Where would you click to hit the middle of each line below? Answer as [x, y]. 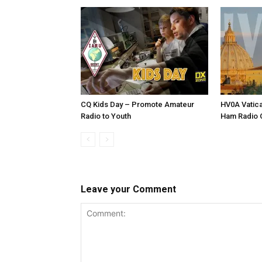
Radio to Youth [106, 116]
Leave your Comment [128, 189]
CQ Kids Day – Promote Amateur [137, 104]
